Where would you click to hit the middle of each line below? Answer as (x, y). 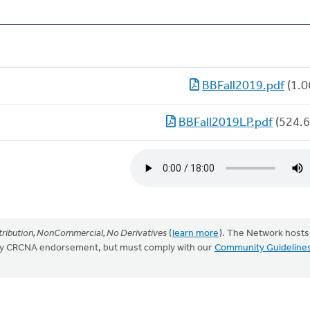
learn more (195, 234)
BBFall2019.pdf (243, 86)
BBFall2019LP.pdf (226, 123)
